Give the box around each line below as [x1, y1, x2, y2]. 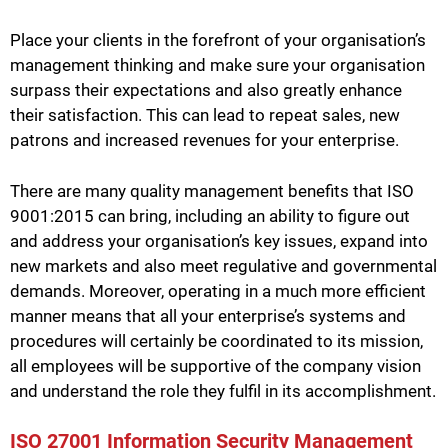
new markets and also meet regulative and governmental [10, 255, 437, 276]
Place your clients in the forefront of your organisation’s [10, 30, 426, 51]
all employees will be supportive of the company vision [10, 355, 421, 376]
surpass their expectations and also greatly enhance [10, 80, 402, 101]
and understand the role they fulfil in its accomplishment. [10, 380, 436, 401]
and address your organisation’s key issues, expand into [10, 230, 428, 251]
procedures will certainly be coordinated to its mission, [10, 330, 423, 351]
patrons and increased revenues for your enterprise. [10, 130, 399, 151]
